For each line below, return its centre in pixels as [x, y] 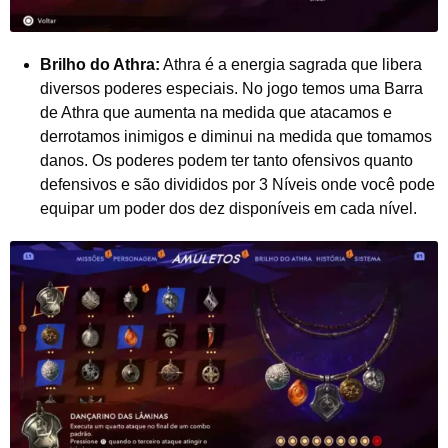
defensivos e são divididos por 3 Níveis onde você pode [237, 184]
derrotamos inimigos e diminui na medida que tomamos [236, 136]
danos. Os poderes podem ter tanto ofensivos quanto [226, 160]
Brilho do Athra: [100, 64]
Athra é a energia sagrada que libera [291, 64]
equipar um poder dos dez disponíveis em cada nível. [228, 208]
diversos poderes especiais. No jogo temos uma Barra [231, 88]
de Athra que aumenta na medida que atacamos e [216, 112]
